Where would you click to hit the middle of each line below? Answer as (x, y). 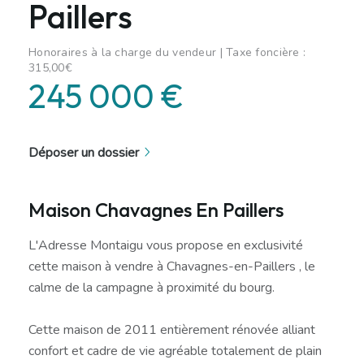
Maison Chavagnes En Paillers (156, 209)
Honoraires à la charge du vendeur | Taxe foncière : (167, 52)
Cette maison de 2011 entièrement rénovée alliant (172, 329)
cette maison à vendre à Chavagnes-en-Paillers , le (172, 266)
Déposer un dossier (84, 152)
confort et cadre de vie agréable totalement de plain (175, 351)
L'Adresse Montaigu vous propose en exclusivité (166, 245)
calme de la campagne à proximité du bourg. (152, 287)
